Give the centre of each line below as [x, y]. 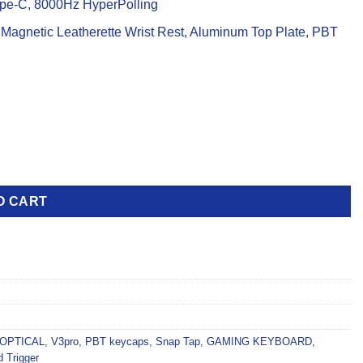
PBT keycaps [117, 342]
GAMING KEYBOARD [259, 342]
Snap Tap [178, 342]
